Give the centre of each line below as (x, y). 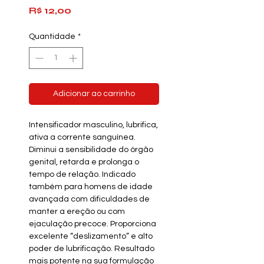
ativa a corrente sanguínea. (82, 137)
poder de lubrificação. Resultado (92, 249)
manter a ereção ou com (77, 212)
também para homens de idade (91, 187)
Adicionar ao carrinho (94, 94)
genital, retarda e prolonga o (84, 162)
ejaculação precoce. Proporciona (93, 224)
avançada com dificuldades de (89, 199)
